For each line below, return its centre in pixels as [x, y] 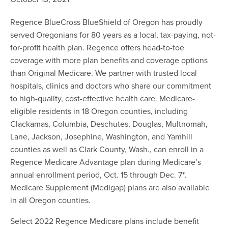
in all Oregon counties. [50, 200]
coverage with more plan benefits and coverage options [109, 60]
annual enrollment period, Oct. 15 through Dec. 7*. [98, 174]
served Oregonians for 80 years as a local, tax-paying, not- [113, 34]
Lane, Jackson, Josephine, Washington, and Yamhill [101, 136]
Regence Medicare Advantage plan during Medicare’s [106, 162]
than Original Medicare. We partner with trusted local [104, 73]
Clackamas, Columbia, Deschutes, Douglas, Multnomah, [109, 123]
